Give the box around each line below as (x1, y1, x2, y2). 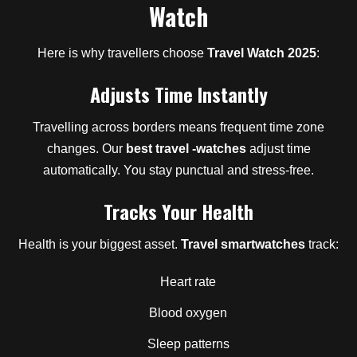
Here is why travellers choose (37, 46, 207, 60)
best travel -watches (125, 142, 246, 155)
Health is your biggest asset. (18, 237, 181, 251)
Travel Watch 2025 (207, 46, 316, 60)
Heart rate (160, 275, 216, 288)
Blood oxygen (149, 306, 227, 320)
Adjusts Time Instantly (89, 80, 268, 108)
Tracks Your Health (104, 197, 253, 226)
